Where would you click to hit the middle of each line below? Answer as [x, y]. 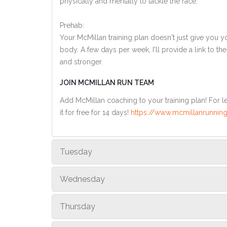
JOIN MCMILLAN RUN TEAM [107, 83]
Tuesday [76, 152]
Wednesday [82, 179]
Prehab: [72, 25]
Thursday [78, 206]
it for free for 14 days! [95, 112]
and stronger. [81, 62]
